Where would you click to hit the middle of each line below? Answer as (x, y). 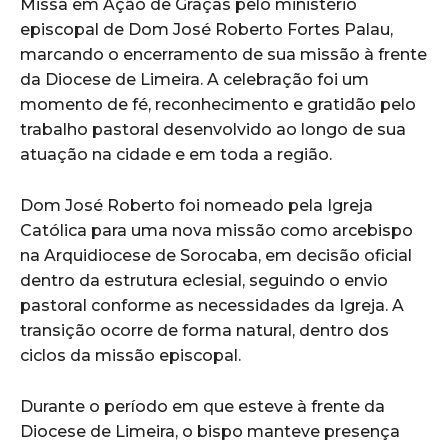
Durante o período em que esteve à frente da (202, 406)
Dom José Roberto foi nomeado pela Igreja (196, 205)
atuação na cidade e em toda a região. (176, 154)
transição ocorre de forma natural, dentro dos (204, 330)
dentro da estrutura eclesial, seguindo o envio (204, 280)
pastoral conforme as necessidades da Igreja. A (212, 305)
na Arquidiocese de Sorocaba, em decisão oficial (216, 255)
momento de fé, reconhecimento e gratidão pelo (218, 104)
